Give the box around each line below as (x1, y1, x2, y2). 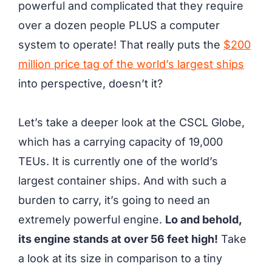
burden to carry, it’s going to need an (18, 194, 210, 207)
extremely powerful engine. (18, 213, 165, 226)
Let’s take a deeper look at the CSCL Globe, (18, 116, 245, 129)
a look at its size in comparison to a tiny (18, 252, 222, 265)
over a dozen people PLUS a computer (18, 19, 220, 32)
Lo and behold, (165, 213, 242, 226)
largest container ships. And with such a (18, 174, 226, 188)
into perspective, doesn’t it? (18, 77, 163, 90)
